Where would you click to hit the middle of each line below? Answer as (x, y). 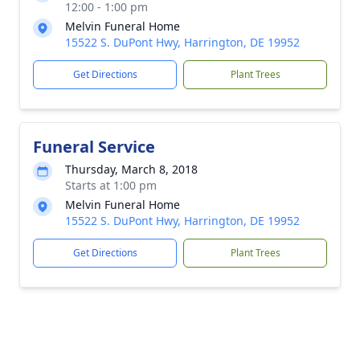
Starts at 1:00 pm (111, 185)
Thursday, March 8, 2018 (131, 169)
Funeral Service (94, 147)
